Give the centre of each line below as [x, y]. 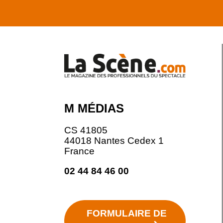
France [79, 151]
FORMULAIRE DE [127, 213]
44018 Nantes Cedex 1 [114, 141]
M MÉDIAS [94, 109]
